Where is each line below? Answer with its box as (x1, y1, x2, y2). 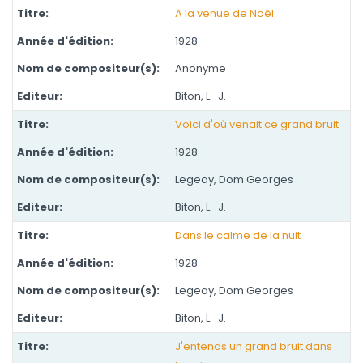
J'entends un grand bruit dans (175, 339, 332, 354)
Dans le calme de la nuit (175, 228, 301, 243)
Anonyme (175, 61, 226, 76)
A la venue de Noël (175, 6, 274, 21)
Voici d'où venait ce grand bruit (175, 117, 339, 132)
